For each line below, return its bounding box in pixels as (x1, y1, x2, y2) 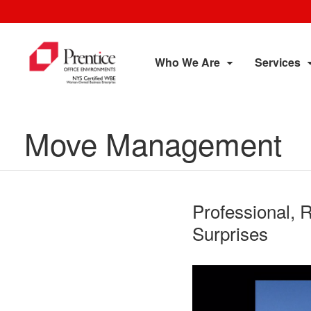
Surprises (192, 220, 268, 246)
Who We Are (155, 54, 220, 70)
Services (255, 54, 301, 70)
